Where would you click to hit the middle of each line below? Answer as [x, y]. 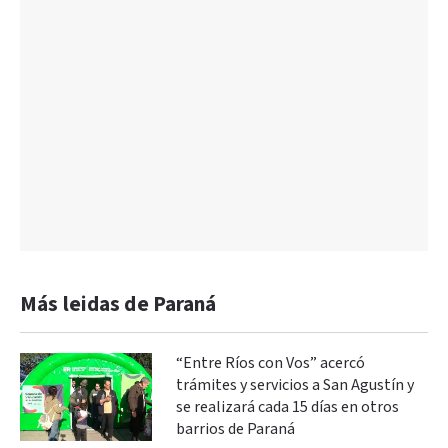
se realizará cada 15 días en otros [287, 407]
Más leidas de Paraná [118, 304]
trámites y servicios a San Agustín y [295, 385]
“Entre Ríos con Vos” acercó [270, 363]
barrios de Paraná [235, 429]
